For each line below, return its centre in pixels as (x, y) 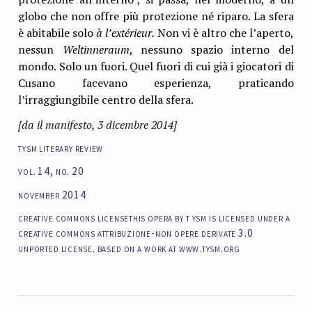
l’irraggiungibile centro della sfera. (106, 100)
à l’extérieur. (125, 33)
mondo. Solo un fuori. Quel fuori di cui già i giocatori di (156, 67)
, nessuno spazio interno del (211, 50)
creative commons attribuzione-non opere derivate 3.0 (136, 233)
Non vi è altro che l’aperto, (225, 33)
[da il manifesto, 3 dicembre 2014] (98, 124)
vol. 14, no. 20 (51, 171)
